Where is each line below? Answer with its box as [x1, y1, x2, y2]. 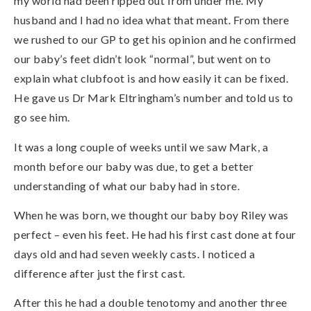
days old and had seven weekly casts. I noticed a [14, 246, 255, 260]
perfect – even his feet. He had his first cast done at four [14, 227, 296, 241]
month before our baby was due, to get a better [14, 159, 253, 173]
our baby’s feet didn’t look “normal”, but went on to [14, 52, 271, 66]
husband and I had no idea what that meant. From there [14, 13, 289, 27]
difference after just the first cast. [14, 266, 185, 280]
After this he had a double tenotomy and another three [14, 296, 287, 310]
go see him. [14, 110, 70, 124]
